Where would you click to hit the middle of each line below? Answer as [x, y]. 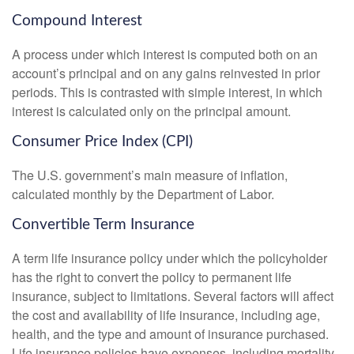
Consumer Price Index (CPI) [102, 142]
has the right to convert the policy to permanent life [152, 277]
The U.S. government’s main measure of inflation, [150, 175]
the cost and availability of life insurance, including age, [166, 314]
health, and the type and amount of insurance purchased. [170, 333]
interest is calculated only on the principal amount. [151, 111]
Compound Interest [77, 21]
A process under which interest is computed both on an [165, 55]
